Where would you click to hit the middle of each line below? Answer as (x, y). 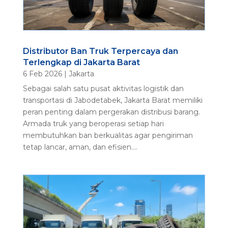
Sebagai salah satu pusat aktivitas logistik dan (103, 88)
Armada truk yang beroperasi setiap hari (93, 123)
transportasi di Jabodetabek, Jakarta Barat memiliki (112, 100)
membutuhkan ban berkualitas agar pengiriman (108, 135)
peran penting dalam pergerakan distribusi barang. (111, 112)
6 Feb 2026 (42, 74)
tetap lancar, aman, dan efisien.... (80, 147)
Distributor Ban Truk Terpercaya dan (100, 51)
